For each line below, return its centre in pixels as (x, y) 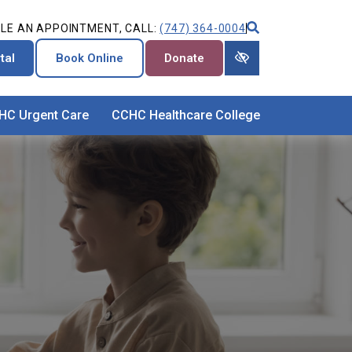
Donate (184, 58)
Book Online (90, 58)
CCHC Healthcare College (186, 115)
